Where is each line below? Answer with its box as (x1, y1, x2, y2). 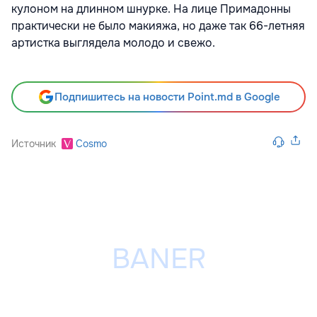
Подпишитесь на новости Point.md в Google (54, 90, 280, 105)
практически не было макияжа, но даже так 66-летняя (11, 18, 305, 34)
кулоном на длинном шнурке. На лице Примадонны (11, 1, 291, 17)
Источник (11, 137, 56, 151)
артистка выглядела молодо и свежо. (11, 35, 215, 51)
